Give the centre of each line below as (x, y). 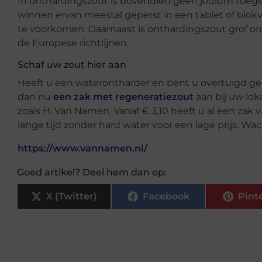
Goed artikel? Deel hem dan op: (92, 172)
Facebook (166, 196)
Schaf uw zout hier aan (72, 65)
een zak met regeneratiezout (123, 97)
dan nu (35, 97)
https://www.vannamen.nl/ (82, 148)
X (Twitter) (72, 196)
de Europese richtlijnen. (73, 43)
